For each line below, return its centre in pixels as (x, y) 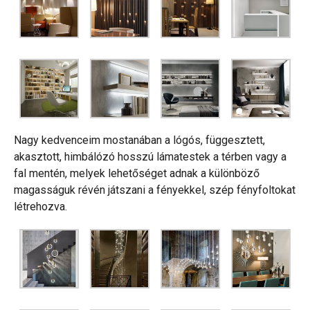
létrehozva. (40, 207)
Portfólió (155, 289)
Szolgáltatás (155, 253)
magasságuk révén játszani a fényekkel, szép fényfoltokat (155, 190)
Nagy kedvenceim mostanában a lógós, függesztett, (139, 140)
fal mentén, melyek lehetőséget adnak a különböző (137, 174)
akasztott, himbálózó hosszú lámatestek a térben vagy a (150, 157)
